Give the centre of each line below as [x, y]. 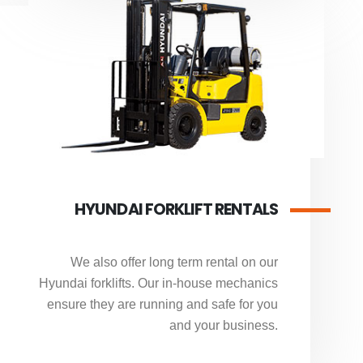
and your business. [224, 326]
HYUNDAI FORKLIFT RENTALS [176, 210]
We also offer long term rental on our [174, 263]
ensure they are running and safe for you [162, 305]
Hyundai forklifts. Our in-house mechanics [158, 284]
